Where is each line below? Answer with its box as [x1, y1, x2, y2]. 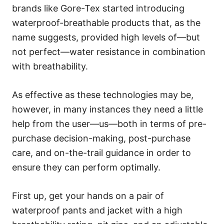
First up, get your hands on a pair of [12, 190, 164, 201]
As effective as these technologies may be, [12, 89, 193, 100]
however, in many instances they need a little [12, 103, 203, 114]
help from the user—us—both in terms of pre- [12, 118, 206, 129]
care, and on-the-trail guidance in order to [12, 147, 191, 158]
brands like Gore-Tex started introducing [12, 2, 184, 13]
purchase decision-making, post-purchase [12, 132, 190, 143]
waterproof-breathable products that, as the [12, 17, 200, 28]
